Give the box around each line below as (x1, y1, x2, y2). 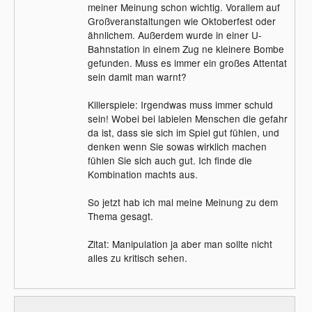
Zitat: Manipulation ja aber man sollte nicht (87, 236, 272, 251)
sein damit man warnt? (87, 69, 187, 84)
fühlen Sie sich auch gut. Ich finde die (87, 153, 252, 167)
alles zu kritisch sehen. (87, 250, 187, 265)
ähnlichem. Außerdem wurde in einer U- (87, 27, 262, 42)
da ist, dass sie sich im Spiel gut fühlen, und (87, 125, 279, 139)
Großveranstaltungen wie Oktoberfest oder (87, 13, 276, 28)
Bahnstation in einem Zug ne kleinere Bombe (87, 41, 284, 56)
